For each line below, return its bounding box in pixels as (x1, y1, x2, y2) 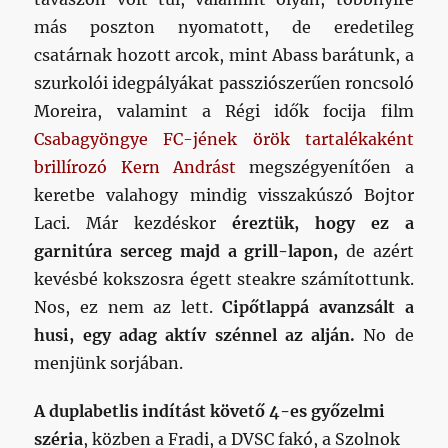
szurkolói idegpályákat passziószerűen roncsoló (34, 73, 414, 93)
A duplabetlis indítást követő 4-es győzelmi (34, 401, 386, 421)
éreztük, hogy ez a (232, 213, 414, 233)
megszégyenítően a (236, 157, 414, 177)
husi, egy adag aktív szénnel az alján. (34, 325, 364, 345)
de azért (338, 241, 414, 261)
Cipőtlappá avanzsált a (222, 297, 414, 317)
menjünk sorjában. (34, 353, 184, 373)
